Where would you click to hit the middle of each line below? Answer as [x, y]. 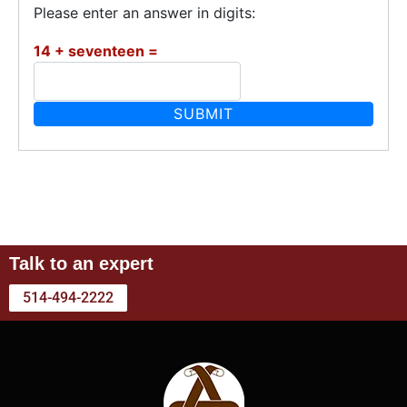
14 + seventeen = [96, 50]
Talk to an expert [81, 263]
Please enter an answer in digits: [144, 12]
